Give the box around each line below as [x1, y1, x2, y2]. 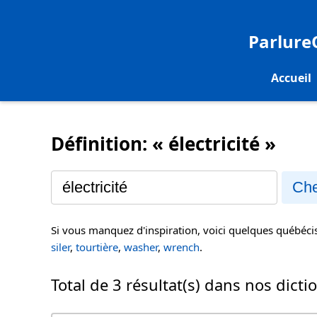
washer [124, 240, 158, 255]
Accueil [270, 69, 311, 86]
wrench [163, 240, 200, 255]
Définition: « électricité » [51, 130, 276, 156]
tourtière [76, 240, 118, 255]
